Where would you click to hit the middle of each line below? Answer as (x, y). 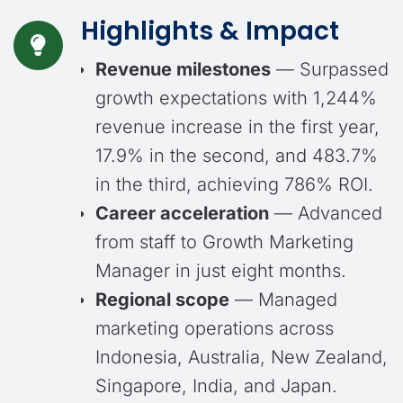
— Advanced (326, 213)
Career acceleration (182, 213)
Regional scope (162, 300)
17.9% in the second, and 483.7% (237, 156)
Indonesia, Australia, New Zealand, (242, 357)
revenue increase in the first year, (237, 127)
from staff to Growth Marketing (224, 242)
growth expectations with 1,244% (236, 98)
